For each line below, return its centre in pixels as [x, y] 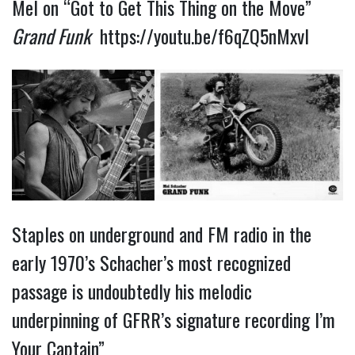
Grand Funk [51, 35]
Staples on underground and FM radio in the [162, 233]
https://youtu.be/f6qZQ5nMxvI [204, 35]
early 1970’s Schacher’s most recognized [151, 262]
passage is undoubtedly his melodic [132, 290]
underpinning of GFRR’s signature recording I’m [174, 319]
